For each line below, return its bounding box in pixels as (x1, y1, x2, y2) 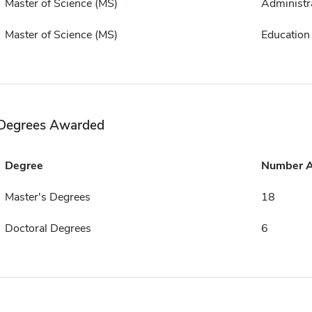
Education (260, 26, 310, 42)
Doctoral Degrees (4, 220, 91, 236)
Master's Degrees (4, 189, 91, 205)
